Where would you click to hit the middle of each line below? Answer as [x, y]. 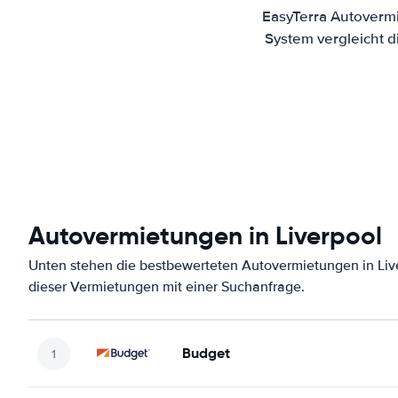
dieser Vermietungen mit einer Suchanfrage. [167, 287]
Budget [206, 353]
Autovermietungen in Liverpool [205, 236]
